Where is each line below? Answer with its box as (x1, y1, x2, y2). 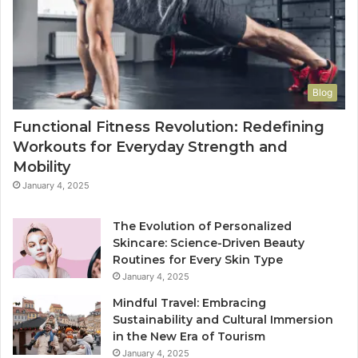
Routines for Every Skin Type (113, 253, 283, 268)
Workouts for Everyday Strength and (13, 138, 288, 157)
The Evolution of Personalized (113, 219, 292, 234)
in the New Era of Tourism (113, 329, 265, 344)
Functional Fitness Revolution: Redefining (13, 118, 324, 137)
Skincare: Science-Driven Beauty (113, 236, 304, 251)
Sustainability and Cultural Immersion (113, 312, 333, 328)
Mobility (13, 158, 70, 177)
